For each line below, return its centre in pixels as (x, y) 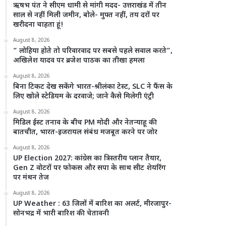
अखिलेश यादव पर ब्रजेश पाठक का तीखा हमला (79, 61)
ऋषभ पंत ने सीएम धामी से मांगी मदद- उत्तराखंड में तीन (90, 6)
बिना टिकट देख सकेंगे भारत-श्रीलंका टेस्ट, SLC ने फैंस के (93, 87)
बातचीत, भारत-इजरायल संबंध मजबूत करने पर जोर (86, 132)
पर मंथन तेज (31, 178)
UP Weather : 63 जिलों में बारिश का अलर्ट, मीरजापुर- (93, 204)
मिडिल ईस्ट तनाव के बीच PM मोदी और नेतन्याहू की (85, 123)
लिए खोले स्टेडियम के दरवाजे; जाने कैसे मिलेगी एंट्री (84, 97)
